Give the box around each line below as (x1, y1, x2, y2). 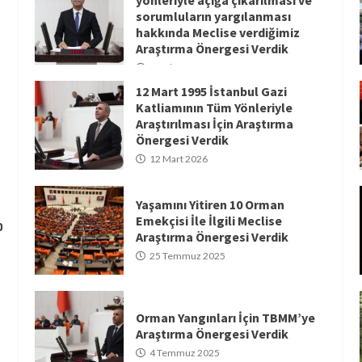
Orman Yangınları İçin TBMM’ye (136, 309, 316, 326)
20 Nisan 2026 (148, 61, 213, 74)
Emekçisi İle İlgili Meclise (136, 213, 283, 229)
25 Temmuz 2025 (148, 250, 226, 263)
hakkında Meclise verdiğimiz (136, 23, 301, 40)
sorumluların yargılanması (136, 7, 292, 24)
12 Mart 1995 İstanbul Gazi (136, 83, 288, 100)
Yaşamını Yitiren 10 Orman (136, 196, 285, 213)
